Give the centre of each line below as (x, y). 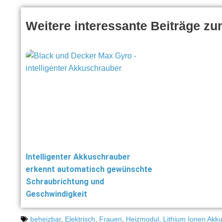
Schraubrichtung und (65, 182)
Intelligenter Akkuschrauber (78, 157)
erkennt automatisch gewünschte (89, 169)
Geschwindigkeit (56, 194)
